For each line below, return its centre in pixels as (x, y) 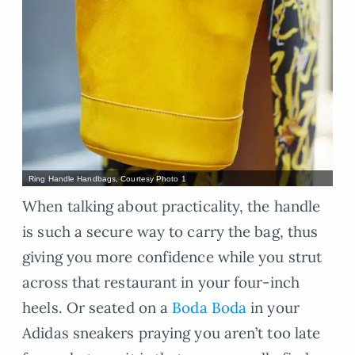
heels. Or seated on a (97, 308)
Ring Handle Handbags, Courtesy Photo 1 (107, 178)
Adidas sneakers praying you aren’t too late (172, 333)
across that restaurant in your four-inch (161, 282)
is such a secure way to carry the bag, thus (170, 232)
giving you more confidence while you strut (172, 257)
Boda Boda (210, 308)
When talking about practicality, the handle (172, 206)
